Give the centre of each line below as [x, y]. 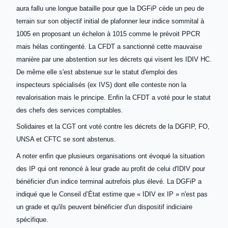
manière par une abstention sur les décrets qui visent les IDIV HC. [114, 59]
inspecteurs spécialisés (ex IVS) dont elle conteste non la [101, 84]
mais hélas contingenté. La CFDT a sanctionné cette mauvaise [109, 46]
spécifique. [32, 220]
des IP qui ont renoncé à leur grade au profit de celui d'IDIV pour [111, 169]
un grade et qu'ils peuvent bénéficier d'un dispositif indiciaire [104, 207]
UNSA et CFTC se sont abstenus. [66, 139]
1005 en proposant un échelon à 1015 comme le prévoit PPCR [108, 34]
